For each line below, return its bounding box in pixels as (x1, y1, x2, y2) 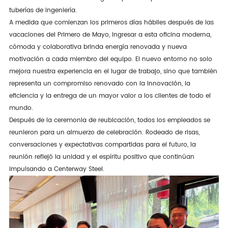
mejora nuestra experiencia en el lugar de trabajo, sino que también (9, 66, 217, 76)
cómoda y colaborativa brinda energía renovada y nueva (9, 42, 187, 52)
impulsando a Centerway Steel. (9, 164, 104, 174)
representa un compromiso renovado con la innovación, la (9, 78, 190, 89)
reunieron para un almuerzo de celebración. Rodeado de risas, (9, 127, 199, 137)
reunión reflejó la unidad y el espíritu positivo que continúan (9, 152, 194, 162)
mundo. (9, 103, 33, 113)
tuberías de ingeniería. (9, 5, 77, 15)
